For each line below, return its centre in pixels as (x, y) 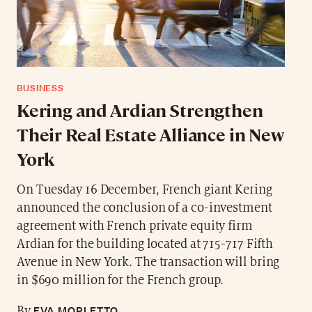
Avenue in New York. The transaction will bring (148, 262)
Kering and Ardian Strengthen (140, 109)
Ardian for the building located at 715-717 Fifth (145, 244)
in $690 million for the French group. (120, 280)
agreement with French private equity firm (134, 226)
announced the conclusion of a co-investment (144, 208)
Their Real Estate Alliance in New (150, 134)
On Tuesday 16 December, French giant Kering (144, 189)
